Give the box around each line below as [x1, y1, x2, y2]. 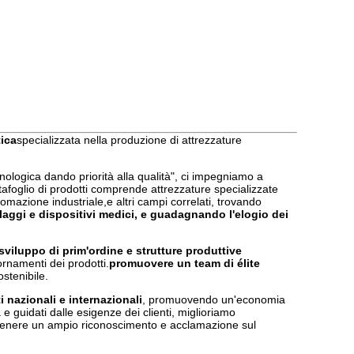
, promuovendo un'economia [142, 293, 285, 306]
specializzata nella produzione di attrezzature [17, 134, 242, 146]
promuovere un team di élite [109, 257, 260, 269]
